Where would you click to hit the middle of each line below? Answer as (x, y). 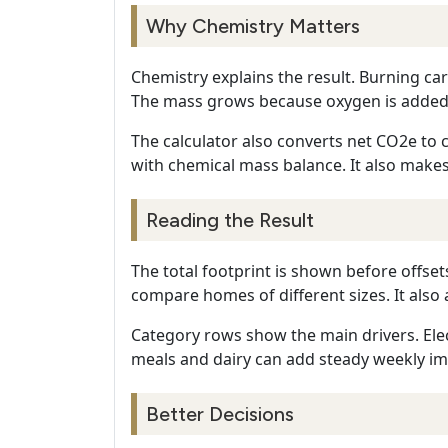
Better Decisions (220, 414)
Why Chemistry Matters (253, 26)
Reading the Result (230, 220)
